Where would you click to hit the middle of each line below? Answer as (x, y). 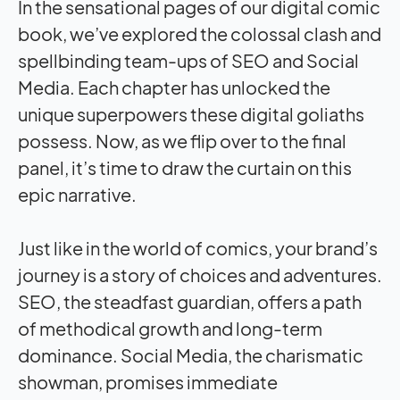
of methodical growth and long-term (170, 328)
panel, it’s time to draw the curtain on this (185, 167)
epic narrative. (77, 194)
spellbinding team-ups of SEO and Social (188, 60)
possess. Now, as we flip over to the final (182, 140)
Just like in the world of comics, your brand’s (198, 247)
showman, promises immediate (148, 381)
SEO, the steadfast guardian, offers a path (190, 301)
